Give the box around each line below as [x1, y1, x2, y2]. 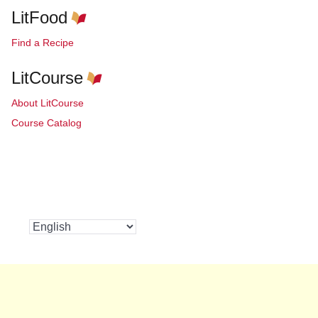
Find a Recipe [11, 37, 74, 49]
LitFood [11, 7, 67, 27]
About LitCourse [11, 97, 84, 109]
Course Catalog [11, 117, 82, 129]
